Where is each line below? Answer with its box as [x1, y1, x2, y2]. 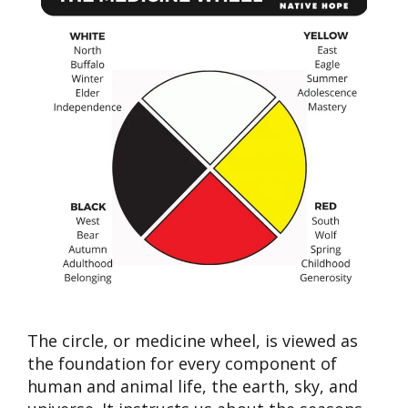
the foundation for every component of [27, 352, 337, 375]
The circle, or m [27, 330, 150, 352]
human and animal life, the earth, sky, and [27, 375, 358, 398]
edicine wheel [150, 330, 256, 352]
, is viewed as [256, 330, 358, 352]
